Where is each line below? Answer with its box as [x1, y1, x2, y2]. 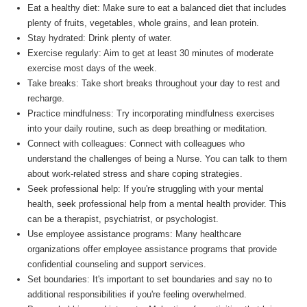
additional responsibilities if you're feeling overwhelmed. [27, 289, 247, 300]
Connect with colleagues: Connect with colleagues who [27, 138, 245, 149]
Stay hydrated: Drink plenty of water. [27, 33, 172, 44]
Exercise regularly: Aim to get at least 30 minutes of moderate [27, 48, 273, 59]
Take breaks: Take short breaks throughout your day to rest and [27, 78, 280, 89]
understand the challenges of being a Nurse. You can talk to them [27, 153, 287, 164]
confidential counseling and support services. [27, 259, 206, 270]
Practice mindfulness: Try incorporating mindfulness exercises [27, 108, 275, 119]
